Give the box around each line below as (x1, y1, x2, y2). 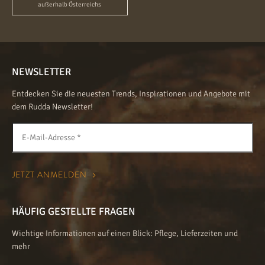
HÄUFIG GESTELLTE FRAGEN (12, 205, 135, 218)
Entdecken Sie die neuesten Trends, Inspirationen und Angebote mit (12, 88, 250, 99)
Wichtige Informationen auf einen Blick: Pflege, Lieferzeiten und (12, 228, 238, 238)
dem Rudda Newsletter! (12, 101, 93, 112)
